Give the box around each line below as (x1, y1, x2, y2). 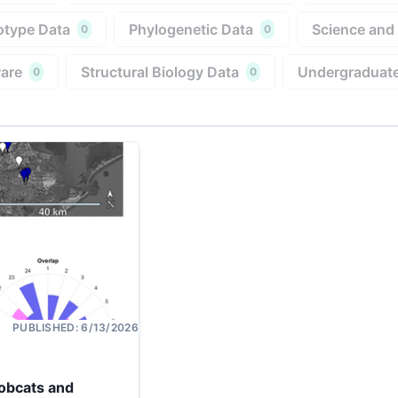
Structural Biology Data (81, 62, 239, 81)
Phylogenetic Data (129, 20, 253, 38)
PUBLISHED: (12, 321, 82, 334)
